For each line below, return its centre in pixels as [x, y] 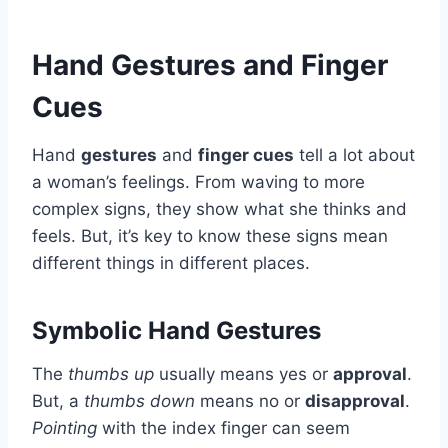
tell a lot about [354, 154]
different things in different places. [171, 262]
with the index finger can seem [223, 427]
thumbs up [111, 373]
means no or [250, 400]
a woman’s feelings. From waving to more [198, 181]
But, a [58, 400]
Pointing [64, 427]
